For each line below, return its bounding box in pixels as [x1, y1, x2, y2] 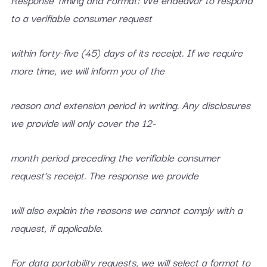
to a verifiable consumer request [10, 10, 152, 26]
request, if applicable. [10, 219, 103, 235]
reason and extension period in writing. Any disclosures [10, 97, 250, 113]
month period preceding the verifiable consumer [10, 149, 220, 165]
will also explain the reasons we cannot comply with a [10, 201, 243, 218]
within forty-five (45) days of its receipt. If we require [10, 44, 243, 60]
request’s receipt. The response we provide [10, 167, 198, 183]
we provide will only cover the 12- [10, 114, 156, 131]
